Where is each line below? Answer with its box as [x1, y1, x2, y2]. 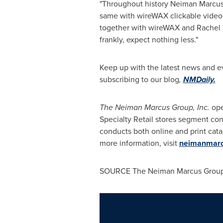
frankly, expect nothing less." [99, 34, 198, 45]
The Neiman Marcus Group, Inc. [99, 102, 210, 113]
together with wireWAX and [99, 22, 197, 33]
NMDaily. [183, 74, 216, 85]
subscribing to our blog [99, 74, 179, 85]
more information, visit [99, 137, 179, 149]
